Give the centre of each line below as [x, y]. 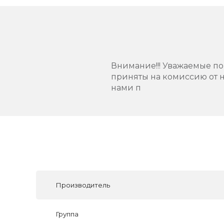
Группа [67, 214]
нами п [126, 88]
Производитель [83, 185]
